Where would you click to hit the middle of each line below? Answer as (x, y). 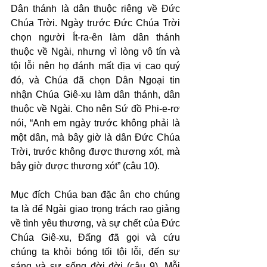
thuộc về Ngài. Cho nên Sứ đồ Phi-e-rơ (95, 109)
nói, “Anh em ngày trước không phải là (95, 123)
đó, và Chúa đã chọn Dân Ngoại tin (95, 80)
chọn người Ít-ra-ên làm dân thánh (95, 37)
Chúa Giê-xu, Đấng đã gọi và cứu (95, 237)
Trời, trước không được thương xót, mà (95, 152)
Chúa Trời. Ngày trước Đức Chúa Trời (95, 23)
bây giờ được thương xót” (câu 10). (85, 166)
